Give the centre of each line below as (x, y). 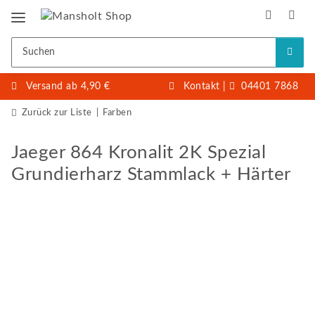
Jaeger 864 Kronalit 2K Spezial (139, 153)
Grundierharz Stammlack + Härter (151, 174)
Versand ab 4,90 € (68, 86)
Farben (117, 112)
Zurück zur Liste (57, 112)
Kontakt (202, 86)
